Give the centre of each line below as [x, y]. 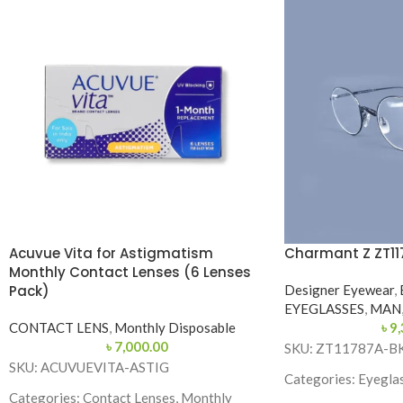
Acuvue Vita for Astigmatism [111, 253]
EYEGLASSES [324, 308]
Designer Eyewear [339, 289]
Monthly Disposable [175, 327]
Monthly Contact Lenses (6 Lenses [130, 272]
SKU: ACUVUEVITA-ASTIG [89, 367]
